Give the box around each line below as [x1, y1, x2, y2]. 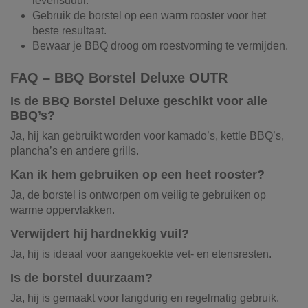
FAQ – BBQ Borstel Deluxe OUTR [10, 69, 228, 85]
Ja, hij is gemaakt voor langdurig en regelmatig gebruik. [10, 291, 279, 304]
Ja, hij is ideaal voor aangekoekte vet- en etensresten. [10, 248, 272, 260]
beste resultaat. [32, 25, 107, 37]
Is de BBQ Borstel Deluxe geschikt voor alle [10, 94, 267, 109]
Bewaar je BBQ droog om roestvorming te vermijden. [32, 40, 288, 52]
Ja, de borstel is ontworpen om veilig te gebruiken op [10, 189, 266, 201]
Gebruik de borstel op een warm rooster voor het [32, 10, 266, 22]
